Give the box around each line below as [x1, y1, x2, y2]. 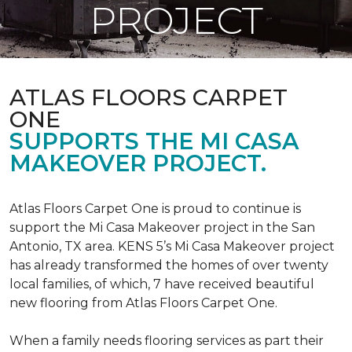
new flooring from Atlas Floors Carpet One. [9, 295, 277, 310]
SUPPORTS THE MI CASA [9, 127, 299, 155]
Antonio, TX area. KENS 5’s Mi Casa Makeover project [9, 239, 335, 254]
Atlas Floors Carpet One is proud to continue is [9, 201, 301, 216]
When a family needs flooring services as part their [9, 333, 324, 348]
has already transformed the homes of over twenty [9, 258, 328, 273]
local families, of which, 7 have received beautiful [9, 277, 314, 291]
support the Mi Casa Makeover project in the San [9, 220, 315, 235]
